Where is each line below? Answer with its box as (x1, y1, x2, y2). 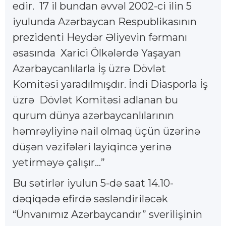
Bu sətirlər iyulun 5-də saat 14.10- (13, 177, 174, 189)
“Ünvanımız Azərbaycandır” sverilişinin (13, 208, 202, 220)
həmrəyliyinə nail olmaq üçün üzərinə (13, 125, 200, 137)
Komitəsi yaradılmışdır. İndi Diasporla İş (13, 78, 208, 90)
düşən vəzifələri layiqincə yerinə (13, 140, 172, 153)
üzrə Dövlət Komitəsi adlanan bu (13, 93, 178, 106)
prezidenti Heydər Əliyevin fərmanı (13, 31, 187, 43)
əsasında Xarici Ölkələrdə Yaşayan (13, 46, 181, 59)
